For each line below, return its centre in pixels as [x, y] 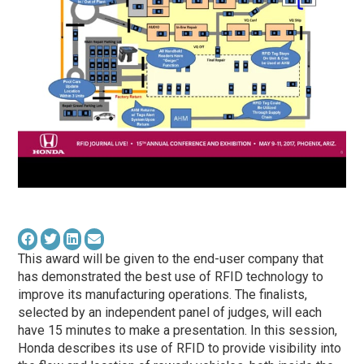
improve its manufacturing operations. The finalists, [163, 294]
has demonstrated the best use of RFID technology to [171, 276]
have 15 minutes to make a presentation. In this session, [178, 330]
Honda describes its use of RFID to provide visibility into [180, 348]
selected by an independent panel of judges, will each [170, 312]
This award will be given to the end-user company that [171, 258]
